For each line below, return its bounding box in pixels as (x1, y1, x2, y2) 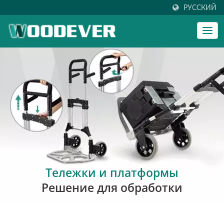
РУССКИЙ (183, 4, 216, 11)
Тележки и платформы (45, 164, 178, 180)
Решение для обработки (41, 179, 182, 195)
